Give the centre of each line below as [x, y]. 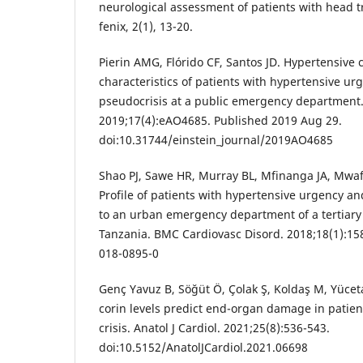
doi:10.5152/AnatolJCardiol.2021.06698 [203, 347]
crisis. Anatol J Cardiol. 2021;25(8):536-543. [214, 327]
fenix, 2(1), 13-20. [146, 26]
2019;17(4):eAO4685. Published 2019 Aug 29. [220, 120]
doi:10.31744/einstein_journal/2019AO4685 [216, 139]
